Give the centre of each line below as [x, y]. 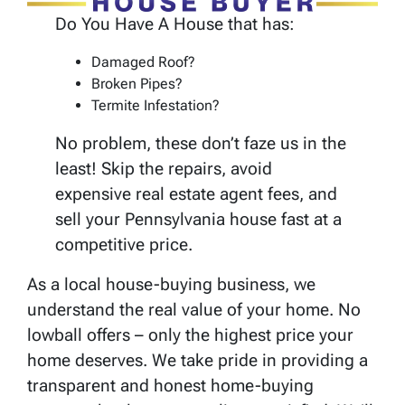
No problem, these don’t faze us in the [201, 144]
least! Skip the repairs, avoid [164, 169]
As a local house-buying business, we [171, 285]
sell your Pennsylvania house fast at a [199, 220]
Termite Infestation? [156, 106]
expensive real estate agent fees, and [197, 194]
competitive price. [124, 245]
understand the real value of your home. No [194, 310]
